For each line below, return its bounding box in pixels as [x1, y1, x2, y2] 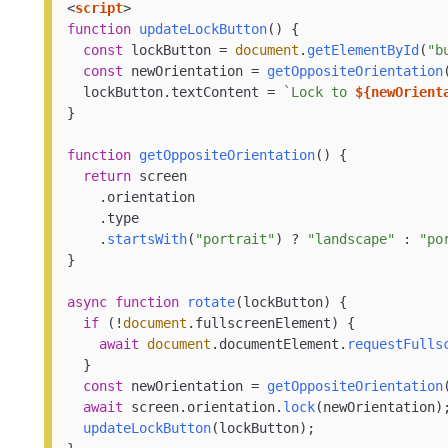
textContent [171, 84, 260, 101]
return [83, 168, 132, 185]
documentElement [219, 336, 340, 353]
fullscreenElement [195, 315, 332, 332]
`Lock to [283, 84, 356, 101]
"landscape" [307, 231, 396, 248]
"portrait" [195, 231, 276, 248]
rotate [187, 294, 236, 311]
